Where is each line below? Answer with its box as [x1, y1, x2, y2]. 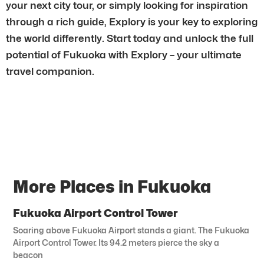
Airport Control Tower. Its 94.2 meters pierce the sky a [13, 237, 220, 247]
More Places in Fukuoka [13, 176, 212, 197]
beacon [13, 249, 44, 260]
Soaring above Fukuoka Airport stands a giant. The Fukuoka [13, 225, 250, 235]
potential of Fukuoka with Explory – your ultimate [6, 48, 242, 61]
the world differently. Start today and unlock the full [6, 32, 253, 44]
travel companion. [6, 65, 94, 77]
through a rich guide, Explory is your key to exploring [6, 15, 258, 28]
